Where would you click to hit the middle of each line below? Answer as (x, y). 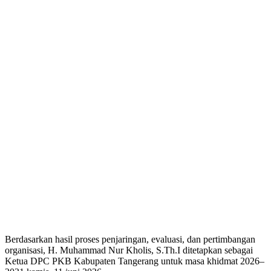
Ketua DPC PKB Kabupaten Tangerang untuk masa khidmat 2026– (135, 261)
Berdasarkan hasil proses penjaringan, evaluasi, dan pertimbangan (130, 240)
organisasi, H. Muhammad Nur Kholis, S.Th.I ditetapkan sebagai (129, 250)
